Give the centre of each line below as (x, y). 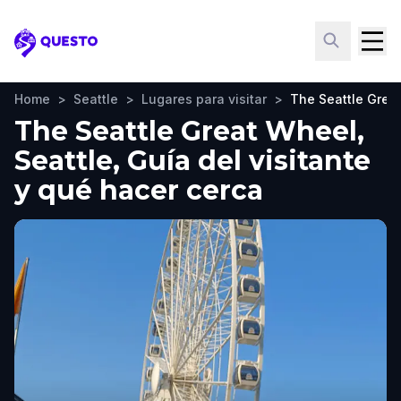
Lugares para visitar (204, 99)
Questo (41, 52)
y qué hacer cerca (139, 190)
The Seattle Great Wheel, (189, 131)
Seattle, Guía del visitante (192, 161)
